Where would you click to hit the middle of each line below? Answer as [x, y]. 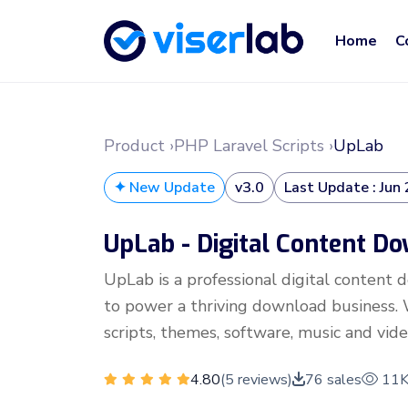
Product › [139, 146]
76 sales [333, 379]
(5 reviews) [256, 379]
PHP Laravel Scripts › [254, 146]
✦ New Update [164, 188]
